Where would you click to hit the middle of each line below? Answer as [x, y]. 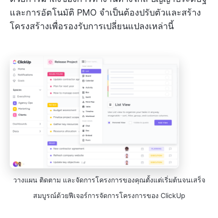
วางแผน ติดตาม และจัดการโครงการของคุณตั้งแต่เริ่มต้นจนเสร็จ [109, 180]
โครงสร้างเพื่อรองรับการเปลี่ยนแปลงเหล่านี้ [92, 26]
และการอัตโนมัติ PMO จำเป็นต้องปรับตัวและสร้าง [105, 13]
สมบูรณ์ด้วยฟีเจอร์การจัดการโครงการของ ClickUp [109, 196]
